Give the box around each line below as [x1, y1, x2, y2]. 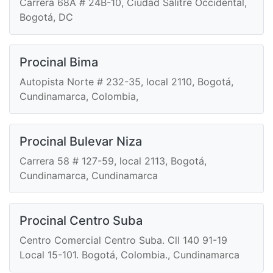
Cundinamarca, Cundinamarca [19, 169, 158, 182]
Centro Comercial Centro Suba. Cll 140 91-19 [19, 234, 227, 247]
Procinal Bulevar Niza [19, 134, 142, 149]
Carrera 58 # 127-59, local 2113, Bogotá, [19, 155, 207, 168]
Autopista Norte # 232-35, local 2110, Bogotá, [19, 76, 233, 88]
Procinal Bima [19, 55, 98, 70]
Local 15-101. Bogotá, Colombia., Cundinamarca [19, 249, 239, 261]
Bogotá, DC [19, 11, 73, 24]
